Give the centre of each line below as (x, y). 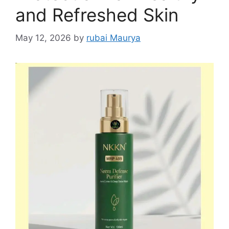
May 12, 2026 (43, 38)
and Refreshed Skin (97, 15)
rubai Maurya (113, 38)
